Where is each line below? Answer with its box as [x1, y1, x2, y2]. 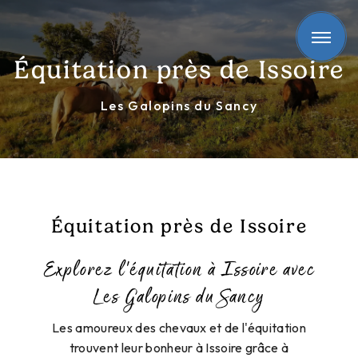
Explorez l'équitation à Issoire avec [43, 255, 315, 287]
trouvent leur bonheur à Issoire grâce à [69, 340, 289, 356]
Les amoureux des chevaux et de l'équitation [52, 320, 306, 336]
